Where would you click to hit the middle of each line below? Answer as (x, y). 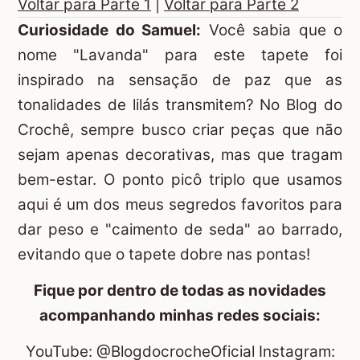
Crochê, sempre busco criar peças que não (180, 129)
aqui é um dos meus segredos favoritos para (180, 204)
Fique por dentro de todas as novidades (180, 290)
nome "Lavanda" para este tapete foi (180, 55)
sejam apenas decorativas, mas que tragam (180, 154)
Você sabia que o (272, 30)
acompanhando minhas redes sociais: (180, 315)
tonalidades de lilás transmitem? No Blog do (180, 104)
